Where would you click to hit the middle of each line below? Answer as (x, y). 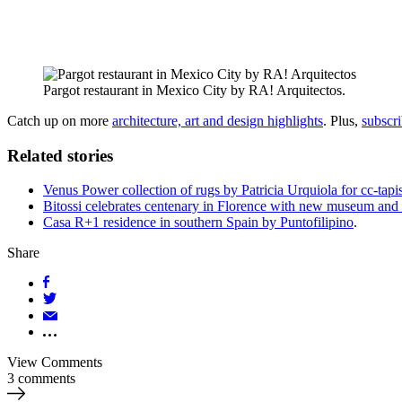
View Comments (55, 363)
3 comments (41, 379)
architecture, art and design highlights (218, 120)
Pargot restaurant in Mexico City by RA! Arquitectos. (194, 90)
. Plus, (342, 120)
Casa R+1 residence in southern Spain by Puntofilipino (198, 223)
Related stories (60, 155)
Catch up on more (60, 120)
